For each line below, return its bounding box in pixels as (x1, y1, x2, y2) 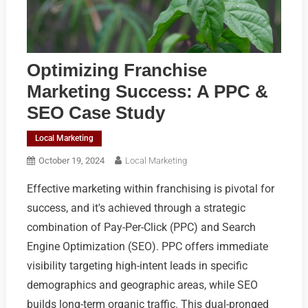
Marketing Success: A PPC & (26, 80, 268, 102)
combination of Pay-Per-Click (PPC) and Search (26, 220, 256, 234)
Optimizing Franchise (26, 59, 207, 80)
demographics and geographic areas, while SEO (26, 278, 258, 291)
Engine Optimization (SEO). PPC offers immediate (26, 239, 268, 253)
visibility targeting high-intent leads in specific (26, 258, 247, 272)
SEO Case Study (26, 102, 165, 123)
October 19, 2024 (38, 155, 104, 166)
